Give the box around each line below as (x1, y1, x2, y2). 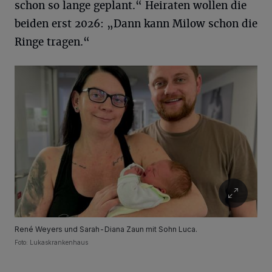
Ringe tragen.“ (15, 35, 90, 49)
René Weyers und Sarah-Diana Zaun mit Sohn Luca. (15, 225, 197, 234)
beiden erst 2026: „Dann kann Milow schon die (15, 17, 257, 30)
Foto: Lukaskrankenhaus (15, 239, 88, 246)
